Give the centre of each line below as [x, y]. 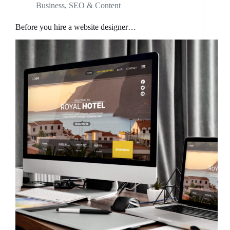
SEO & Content [95, 5]
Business [50, 5]
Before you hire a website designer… [76, 27]
